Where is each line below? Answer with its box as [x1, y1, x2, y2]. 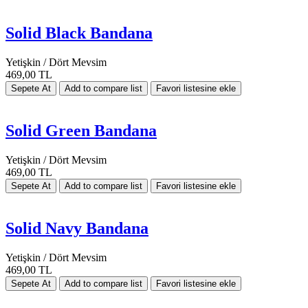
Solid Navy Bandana [5, 219, 148, 237]
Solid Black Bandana [5, 24, 153, 43]
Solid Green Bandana [5, 121, 157, 140]
